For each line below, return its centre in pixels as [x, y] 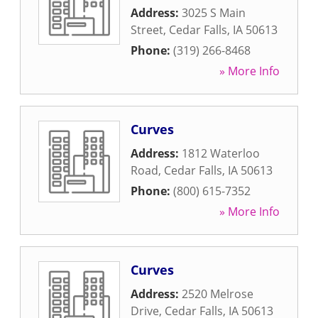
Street [147, 30]
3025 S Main [214, 13]
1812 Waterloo [221, 153]
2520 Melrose [218, 294]
